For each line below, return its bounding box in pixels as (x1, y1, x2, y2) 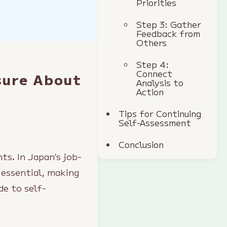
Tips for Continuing (119, 107, 202, 120)
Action (136, 86, 164, 98)
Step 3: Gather (136, 18, 202, 30)
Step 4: (136, 58, 169, 70)
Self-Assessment (119, 117, 192, 129)
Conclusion (119, 138, 164, 150)
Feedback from (136, 27, 201, 40)
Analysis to (136, 77, 184, 89)
